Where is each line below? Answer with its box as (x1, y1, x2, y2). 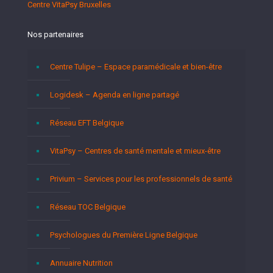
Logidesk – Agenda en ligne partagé (50, 90, 179, 99)
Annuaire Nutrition (50, 258, 113, 268)
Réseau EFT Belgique (50, 118, 124, 127)
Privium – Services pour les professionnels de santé (50, 174, 232, 183)
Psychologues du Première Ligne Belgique (50, 230, 197, 239)
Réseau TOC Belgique (50, 202, 126, 211)
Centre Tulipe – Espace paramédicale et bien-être (50, 62, 222, 71)
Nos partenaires (27, 30, 83, 39)
